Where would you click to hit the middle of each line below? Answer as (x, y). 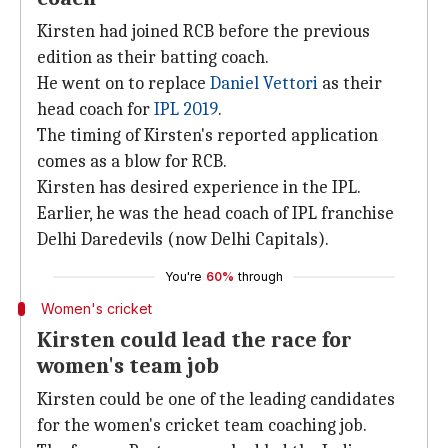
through (260, 276)
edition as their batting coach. (153, 57)
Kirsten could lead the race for (194, 340)
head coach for (95, 109)
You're (183, 276)
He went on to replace (123, 83)
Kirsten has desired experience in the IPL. (199, 187)
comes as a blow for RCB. (132, 161)
